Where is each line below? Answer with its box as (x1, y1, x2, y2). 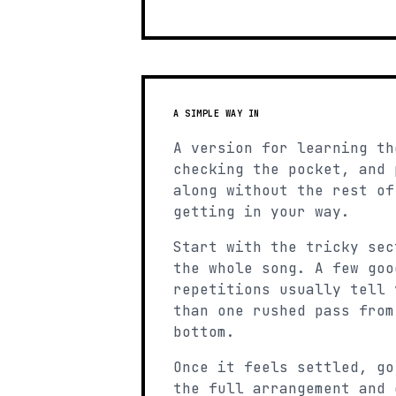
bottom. (173, 323, 235, 341)
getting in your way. (173, 202, 350, 221)
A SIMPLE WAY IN (173, 108, 260, 119)
